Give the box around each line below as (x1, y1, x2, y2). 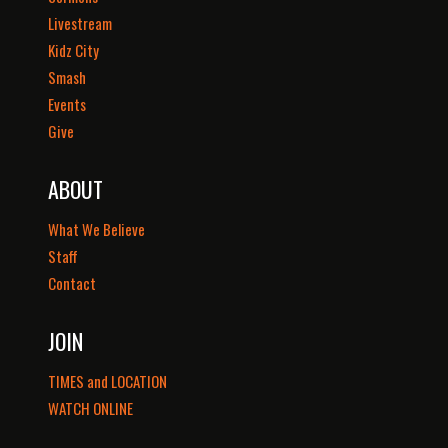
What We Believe (48, 217, 145, 240)
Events (48, 92, 86, 115)
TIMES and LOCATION (48, 369, 167, 392)
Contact (48, 271, 96, 294)
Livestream (48, 11, 112, 34)
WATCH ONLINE (48, 396, 133, 419)
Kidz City (48, 38, 99, 61)
